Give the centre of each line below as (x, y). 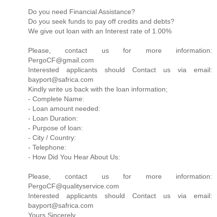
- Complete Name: (56, 99)
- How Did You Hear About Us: (74, 157)
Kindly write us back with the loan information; (98, 89)
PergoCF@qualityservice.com (74, 186)
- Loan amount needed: (64, 108)
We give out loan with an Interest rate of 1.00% (100, 31)
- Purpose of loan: (55, 128)
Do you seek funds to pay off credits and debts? (101, 21)
